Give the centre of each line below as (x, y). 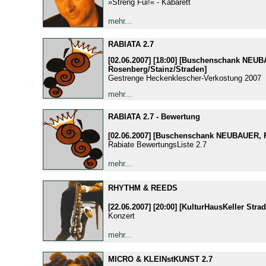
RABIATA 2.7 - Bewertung (154, 116)
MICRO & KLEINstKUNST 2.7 (160, 259)
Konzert (121, 216)
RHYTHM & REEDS (142, 188)
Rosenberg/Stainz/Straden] (157, 69)
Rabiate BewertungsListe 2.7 (157, 144)
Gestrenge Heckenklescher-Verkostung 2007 (184, 78)
